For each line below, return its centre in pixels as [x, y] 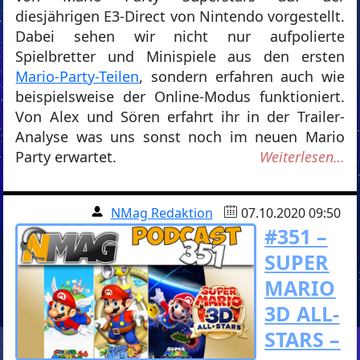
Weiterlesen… [302, 157]
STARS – [303, 340]
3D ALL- [302, 314]
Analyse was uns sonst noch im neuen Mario [180, 137]
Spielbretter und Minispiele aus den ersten [180, 57]
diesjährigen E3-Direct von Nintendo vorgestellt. [180, 16]
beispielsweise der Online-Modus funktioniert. [180, 97]
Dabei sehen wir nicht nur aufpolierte [180, 37]
